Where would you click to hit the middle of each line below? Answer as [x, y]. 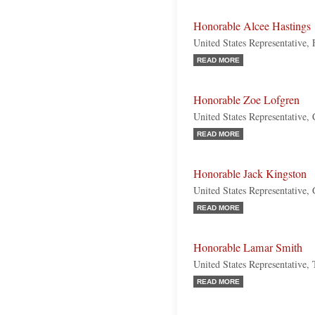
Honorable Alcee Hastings [252, 26]
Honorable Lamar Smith [248, 247]
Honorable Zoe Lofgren [246, 100]
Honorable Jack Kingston [250, 174]
